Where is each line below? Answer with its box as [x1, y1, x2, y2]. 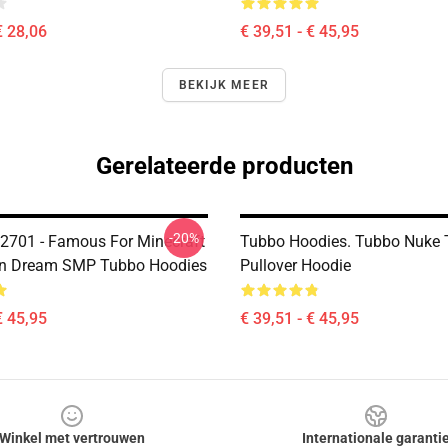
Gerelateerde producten [95, 152, 353, 180]
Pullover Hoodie [240, 256, 351, 275]
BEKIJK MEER [178, 78, 270, 92]
